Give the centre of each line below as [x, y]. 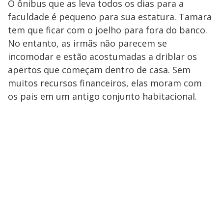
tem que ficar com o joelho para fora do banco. [109, 30]
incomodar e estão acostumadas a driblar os [102, 56]
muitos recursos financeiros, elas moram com [105, 83]
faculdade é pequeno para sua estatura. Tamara [110, 17]
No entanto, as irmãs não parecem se [87, 43]
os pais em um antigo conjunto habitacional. [102, 96]
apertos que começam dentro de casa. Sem [99, 70]
